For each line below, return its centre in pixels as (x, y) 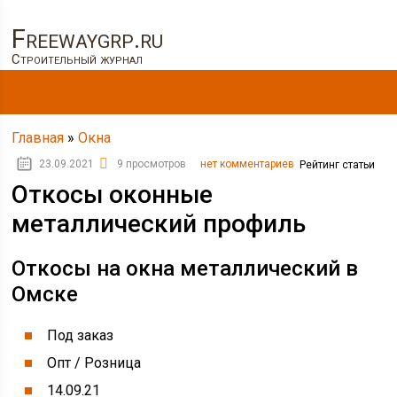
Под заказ (81, 335)
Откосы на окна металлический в (185, 269)
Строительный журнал (78, 59)
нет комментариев (248, 164)
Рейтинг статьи (338, 165)
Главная (38, 138)
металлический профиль (159, 224)
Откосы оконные (113, 195)
